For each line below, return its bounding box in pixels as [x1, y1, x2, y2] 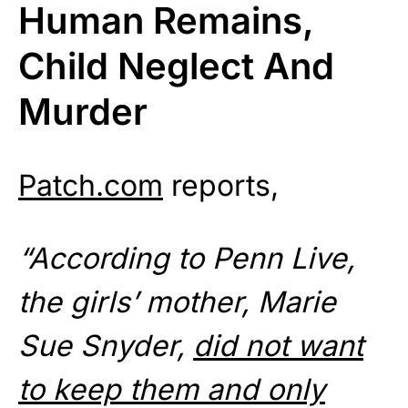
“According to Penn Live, [18, 240, 355, 276]
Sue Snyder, [18, 327, 193, 363]
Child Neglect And [18, 43, 334, 88]
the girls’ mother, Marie [18, 283, 336, 320]
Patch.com [18, 167, 163, 203]
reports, [163, 167, 279, 203]
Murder [18, 88, 148, 134]
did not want [193, 327, 363, 363]
